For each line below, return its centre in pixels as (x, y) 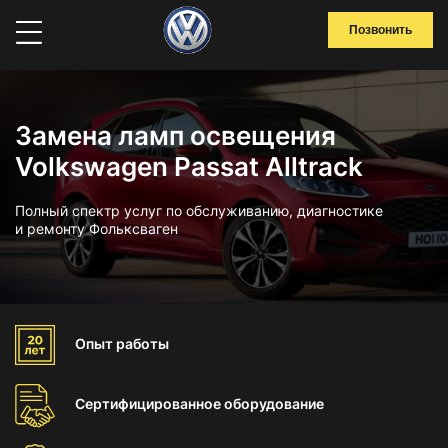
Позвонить (380, 30)
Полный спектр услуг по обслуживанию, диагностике (199, 210)
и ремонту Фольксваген (96, 228)
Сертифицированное (149, 403)
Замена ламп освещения (175, 135)
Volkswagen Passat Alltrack (189, 166)
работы (142, 343)
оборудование (274, 403)
